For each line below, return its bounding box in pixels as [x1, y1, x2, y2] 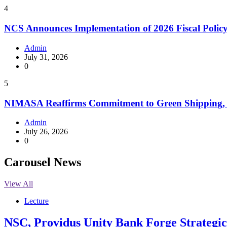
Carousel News [4, 156, 81, 169]
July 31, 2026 [24, 52, 68, 61]
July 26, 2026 [24, 127, 68, 136]
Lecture [24, 197, 49, 206]
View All [4, 179, 33, 188]
